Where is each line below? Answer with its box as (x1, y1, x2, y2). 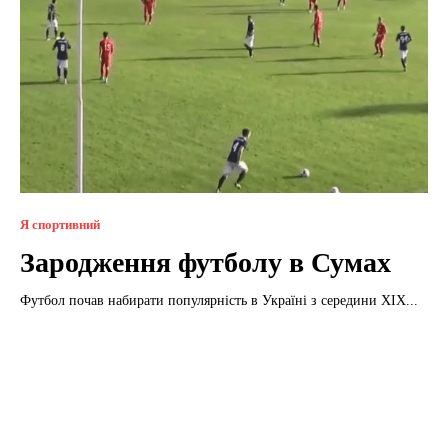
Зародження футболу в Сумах (20, 246, 391, 278)
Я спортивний (20, 216, 100, 232)
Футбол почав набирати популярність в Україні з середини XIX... (20, 292, 418, 308)
